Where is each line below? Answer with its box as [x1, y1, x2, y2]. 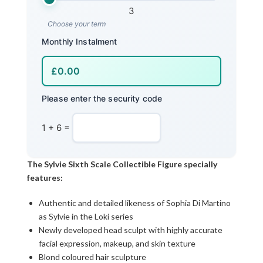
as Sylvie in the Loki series [39, 211, 133, 221]
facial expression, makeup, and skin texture [39, 238, 195, 248]
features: [27, 173, 63, 183]
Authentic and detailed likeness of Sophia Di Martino [39, 198, 231, 208]
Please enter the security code [42, 93, 163, 103]
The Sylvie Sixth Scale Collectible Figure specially [27, 159, 217, 169]
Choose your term [48, 19, 106, 28]
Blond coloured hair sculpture [39, 252, 146, 262]
